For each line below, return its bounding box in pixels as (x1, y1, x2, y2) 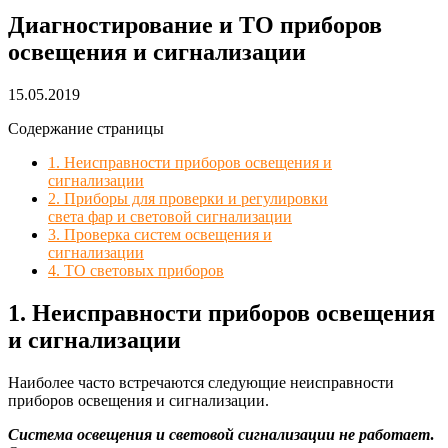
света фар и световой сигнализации (48, 207, 292, 225)
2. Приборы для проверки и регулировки (48, 189, 328, 207)
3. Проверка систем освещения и (48, 225, 272, 243)
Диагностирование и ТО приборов (8, 11, 382, 38)
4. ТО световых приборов (48, 261, 224, 279)
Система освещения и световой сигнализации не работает (8, 425, 430, 443)
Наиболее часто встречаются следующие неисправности (8, 373, 394, 391)
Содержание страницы (8, 119, 164, 137)
